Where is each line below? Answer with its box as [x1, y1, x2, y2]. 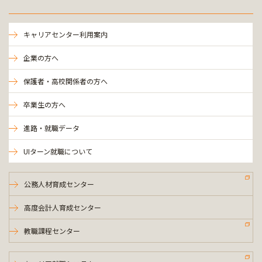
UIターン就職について [23, 146, 92, 156]
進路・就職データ [23, 123, 80, 133]
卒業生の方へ [23, 99, 65, 109]
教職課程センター [24, 226, 80, 236]
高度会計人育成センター [24, 202, 101, 212]
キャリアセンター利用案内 [23, 29, 108, 39]
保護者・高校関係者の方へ [23, 76, 108, 86]
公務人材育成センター [24, 179, 94, 189]
